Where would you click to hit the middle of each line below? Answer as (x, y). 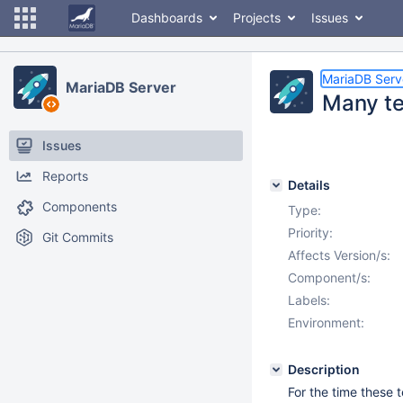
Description (324, 369)
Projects (257, 18)
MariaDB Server (121, 87)
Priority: (310, 233)
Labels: (309, 300)
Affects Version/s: (339, 255)
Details (309, 185)
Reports (65, 176)
